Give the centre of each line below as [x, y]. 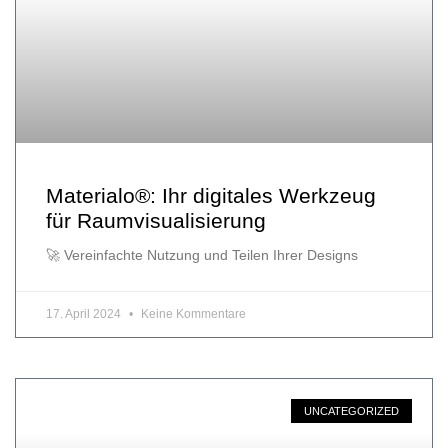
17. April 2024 [85, 314]
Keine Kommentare [192, 314]
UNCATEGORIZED [351, 410]
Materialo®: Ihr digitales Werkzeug [211, 196]
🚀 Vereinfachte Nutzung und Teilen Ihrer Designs [202, 255]
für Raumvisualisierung [156, 221]
